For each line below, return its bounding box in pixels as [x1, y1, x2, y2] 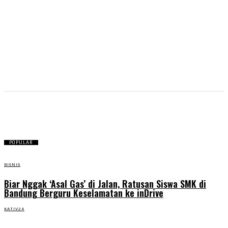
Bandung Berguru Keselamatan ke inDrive [4, 186, 163, 199]
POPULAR [9, 140, 33, 145]
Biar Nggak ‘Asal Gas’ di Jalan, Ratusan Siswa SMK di [4, 177, 206, 190]
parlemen [90, 108, 138, 120]
